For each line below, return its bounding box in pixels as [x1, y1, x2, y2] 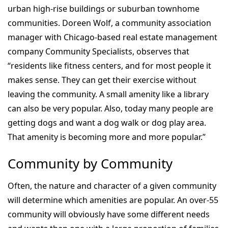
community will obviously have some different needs [8, 208, 210, 220]
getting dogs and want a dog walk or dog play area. [8, 117, 206, 128]
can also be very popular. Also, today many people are [8, 102, 213, 114]
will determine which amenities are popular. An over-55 [8, 194, 218, 206]
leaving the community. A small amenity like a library [8, 88, 209, 100]
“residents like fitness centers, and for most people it [8, 60, 211, 71]
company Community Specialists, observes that [8, 45, 189, 57]
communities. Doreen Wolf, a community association [8, 17, 211, 28]
